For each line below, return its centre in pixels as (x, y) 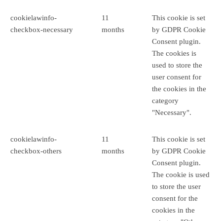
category (166, 101)
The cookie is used (181, 175)
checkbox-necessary (42, 30)
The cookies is (174, 54)
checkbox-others (36, 151)
